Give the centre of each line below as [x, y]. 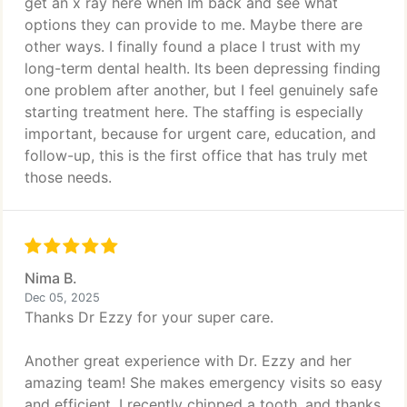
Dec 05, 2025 [62, 298]
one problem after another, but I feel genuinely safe [201, 90]
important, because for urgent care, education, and [200, 134]
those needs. [68, 177]
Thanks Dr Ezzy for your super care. [149, 317]
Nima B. [51, 278]
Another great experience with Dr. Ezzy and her [188, 361]
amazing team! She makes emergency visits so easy [203, 382]
